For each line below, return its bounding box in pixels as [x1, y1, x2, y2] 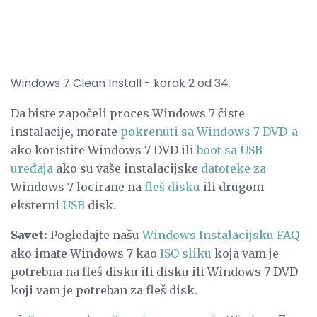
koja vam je [212, 246, 279, 260]
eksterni [11, 197, 62, 212]
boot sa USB [197, 142, 263, 157]
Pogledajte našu [47, 227, 142, 242]
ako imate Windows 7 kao [11, 246, 160, 260]
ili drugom [200, 179, 264, 194]
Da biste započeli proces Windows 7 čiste [11, 105, 245, 120]
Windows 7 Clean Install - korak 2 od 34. [11, 74, 231, 91]
